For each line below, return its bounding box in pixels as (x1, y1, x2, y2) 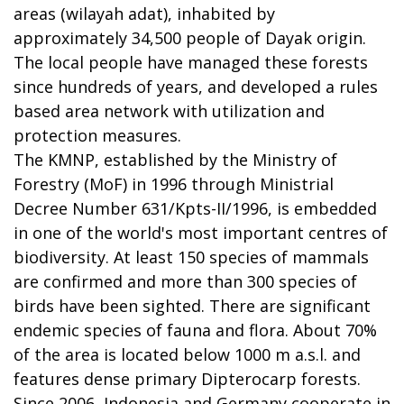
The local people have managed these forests (14, 50, 368, 73)
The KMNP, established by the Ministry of (14, 148, 337, 170)
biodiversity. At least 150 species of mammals (14, 245, 369, 268)
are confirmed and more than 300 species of (14, 270, 357, 292)
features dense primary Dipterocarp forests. (14, 367, 361, 390)
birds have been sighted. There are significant (14, 294, 371, 317)
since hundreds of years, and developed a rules (14, 75, 378, 97)
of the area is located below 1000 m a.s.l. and (14, 343, 361, 365)
